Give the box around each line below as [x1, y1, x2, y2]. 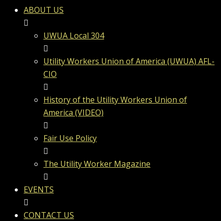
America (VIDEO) [43, 107, 104, 118]
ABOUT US [24, 4, 64, 15]
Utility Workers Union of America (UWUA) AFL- [43, 56, 215, 67]
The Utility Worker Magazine [43, 158, 150, 169]
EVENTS [24, 184, 54, 195]
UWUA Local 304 [43, 30, 104, 41]
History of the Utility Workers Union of [43, 94, 187, 105]
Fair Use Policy [43, 133, 97, 144]
